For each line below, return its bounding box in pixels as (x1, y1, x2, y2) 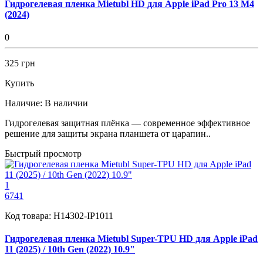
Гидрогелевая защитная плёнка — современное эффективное (5, 117, 250, 128)
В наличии (45, 97, 88, 108)
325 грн (5, 58, 35, 68)
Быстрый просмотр (5, 148, 82, 159)
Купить (5, 77, 34, 88)
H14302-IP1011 (53, 210, 113, 221)
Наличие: (5, 97, 42, 108)
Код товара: (5, 210, 53, 221)
